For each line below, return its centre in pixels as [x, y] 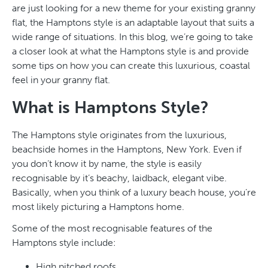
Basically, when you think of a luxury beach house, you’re [134, 192]
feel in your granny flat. [61, 80]
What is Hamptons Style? [110, 107]
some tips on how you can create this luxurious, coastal [131, 65]
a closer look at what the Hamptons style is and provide [130, 51]
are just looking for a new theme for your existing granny [134, 8]
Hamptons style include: [64, 242]
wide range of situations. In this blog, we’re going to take [133, 36]
